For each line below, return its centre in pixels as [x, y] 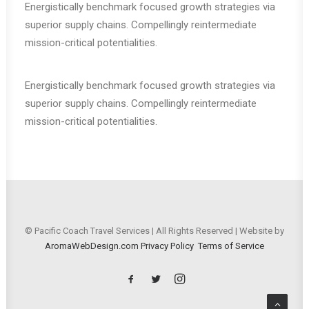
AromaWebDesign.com [92, 246]
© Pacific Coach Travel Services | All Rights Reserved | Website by [154, 231]
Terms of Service [231, 246]
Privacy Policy [167, 246]
